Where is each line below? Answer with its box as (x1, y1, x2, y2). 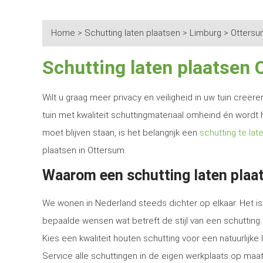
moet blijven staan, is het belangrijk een (42, 127, 200, 138)
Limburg (190, 28, 221, 38)
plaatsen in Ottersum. (42, 145, 126, 156)
